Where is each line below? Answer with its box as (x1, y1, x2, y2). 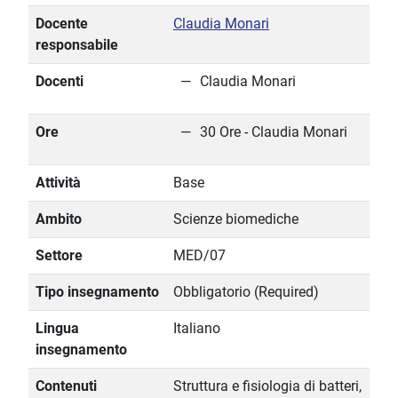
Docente (36, 15, 88, 33)
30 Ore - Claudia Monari (200, 123, 347, 141)
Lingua (36, 320, 79, 338)
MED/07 (173, 247, 226, 265)
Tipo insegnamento (36, 283, 159, 301)
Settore (36, 247, 83, 265)
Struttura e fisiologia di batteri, (173, 378, 362, 395)
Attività (36, 174, 81, 192)
